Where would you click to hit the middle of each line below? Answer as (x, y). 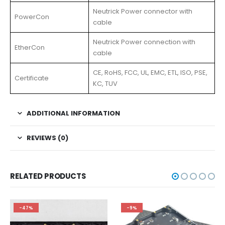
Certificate (32, 78)
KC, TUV (105, 83)
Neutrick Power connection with (144, 42)
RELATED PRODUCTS (48, 176)
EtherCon (30, 47)
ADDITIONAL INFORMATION (73, 113)
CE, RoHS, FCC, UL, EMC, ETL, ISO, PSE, (150, 72)
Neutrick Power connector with (143, 11)
